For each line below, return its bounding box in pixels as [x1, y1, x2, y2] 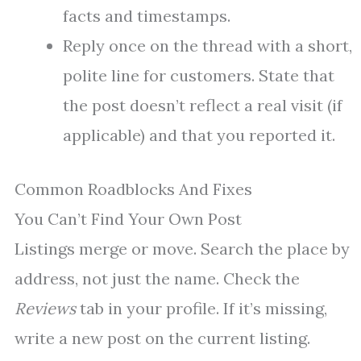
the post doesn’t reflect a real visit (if [63, 95, 342, 116]
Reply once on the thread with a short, [63, 35, 352, 56]
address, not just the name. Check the [15, 268, 300, 289]
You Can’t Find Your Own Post [15, 209, 242, 230]
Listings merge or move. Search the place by [15, 239, 350, 259]
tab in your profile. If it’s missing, [76, 298, 327, 319]
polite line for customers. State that [63, 65, 334, 86]
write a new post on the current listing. [15, 328, 310, 349]
